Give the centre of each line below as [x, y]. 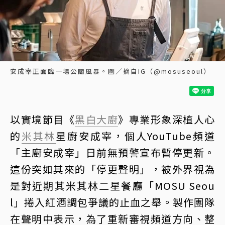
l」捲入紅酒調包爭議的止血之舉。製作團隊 [113, 202]
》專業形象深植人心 [166, 120]
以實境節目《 [42, 120]
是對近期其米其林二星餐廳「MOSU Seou [113, 186]
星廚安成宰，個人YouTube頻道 [136, 136]
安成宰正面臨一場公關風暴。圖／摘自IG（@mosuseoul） [110, 71]
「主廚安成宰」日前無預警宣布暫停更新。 [113, 153]
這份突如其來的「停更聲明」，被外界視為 [113, 169]
